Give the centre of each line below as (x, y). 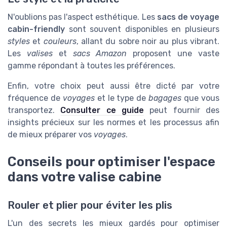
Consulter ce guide (102, 110)
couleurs (60, 42)
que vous (201, 98)
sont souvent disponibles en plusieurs (142, 29)
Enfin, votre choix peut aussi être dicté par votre (113, 86)
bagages (165, 98)
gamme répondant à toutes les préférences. (91, 66)
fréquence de (35, 98)
